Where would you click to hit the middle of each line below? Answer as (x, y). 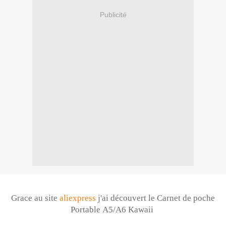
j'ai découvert (123, 198)
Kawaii (142, 210)
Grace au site (34, 198)
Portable (86, 210)
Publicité (113, 14)
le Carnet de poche (182, 198)
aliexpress (78, 198)
